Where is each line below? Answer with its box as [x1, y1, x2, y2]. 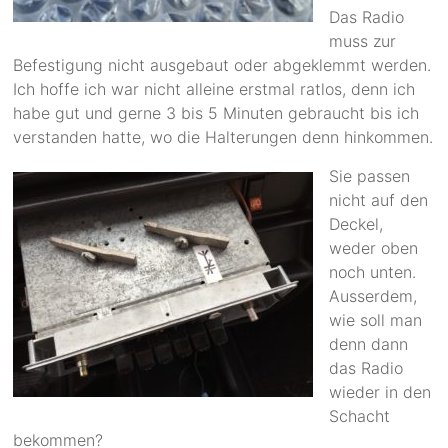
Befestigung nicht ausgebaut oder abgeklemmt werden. [13, 55, 432, 76]
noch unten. [329, 262, 417, 283]
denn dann [329, 334, 409, 355]
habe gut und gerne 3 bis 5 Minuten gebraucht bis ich [13, 103, 420, 124]
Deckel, [329, 214, 384, 235]
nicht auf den [329, 190, 429, 211]
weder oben [329, 238, 419, 259]
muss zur [329, 31, 397, 52]
